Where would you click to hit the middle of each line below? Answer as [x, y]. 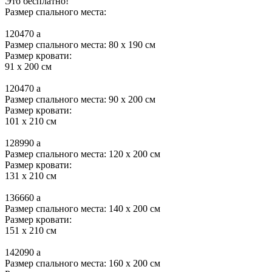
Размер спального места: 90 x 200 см [80, 99]
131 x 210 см [31, 175]
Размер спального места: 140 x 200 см [83, 208]
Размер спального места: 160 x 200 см [83, 263]
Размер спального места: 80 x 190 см [80, 44]
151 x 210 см [31, 230]
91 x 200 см [28, 66]
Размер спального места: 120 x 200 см [83, 154]
